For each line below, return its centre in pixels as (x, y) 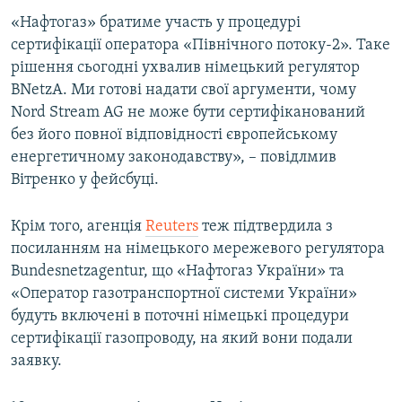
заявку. (36, 362)
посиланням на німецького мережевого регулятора (198, 249)
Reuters (172, 227)
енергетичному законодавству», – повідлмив (174, 158)
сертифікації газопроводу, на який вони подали (182, 339)
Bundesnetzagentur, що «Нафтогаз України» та (178, 272)
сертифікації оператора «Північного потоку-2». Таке (201, 46)
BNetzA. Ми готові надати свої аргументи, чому (184, 91)
